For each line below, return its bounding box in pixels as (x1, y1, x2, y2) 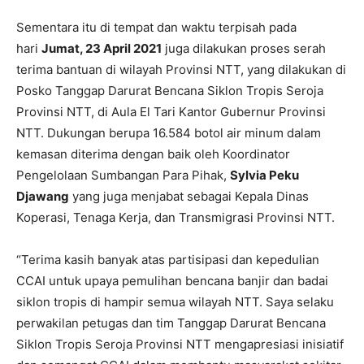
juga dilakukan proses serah (162, 41, 326, 57)
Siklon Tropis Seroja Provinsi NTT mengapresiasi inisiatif (16, 336, 344, 353)
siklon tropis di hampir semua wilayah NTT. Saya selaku (16, 294, 334, 310)
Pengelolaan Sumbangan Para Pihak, (16, 167, 230, 184)
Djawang (16, 188, 69, 205)
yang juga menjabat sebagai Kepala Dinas (69, 188, 309, 205)
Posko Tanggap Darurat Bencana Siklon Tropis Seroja (16, 83, 323, 99)
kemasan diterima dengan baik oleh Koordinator (16, 146, 290, 162)
